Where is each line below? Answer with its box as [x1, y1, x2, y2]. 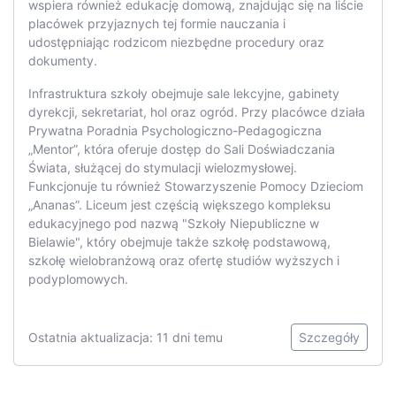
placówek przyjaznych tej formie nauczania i [28, 16, 286, 32]
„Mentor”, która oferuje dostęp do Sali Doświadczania [28, 141, 335, 157]
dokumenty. [28, 53, 97, 69]
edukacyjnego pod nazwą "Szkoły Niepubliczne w [28, 216, 319, 232]
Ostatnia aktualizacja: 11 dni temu [28, 330, 223, 346]
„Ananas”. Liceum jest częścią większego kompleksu [28, 197, 331, 213]
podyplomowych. [28, 271, 128, 287]
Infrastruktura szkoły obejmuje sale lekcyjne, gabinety [28, 86, 339, 102]
